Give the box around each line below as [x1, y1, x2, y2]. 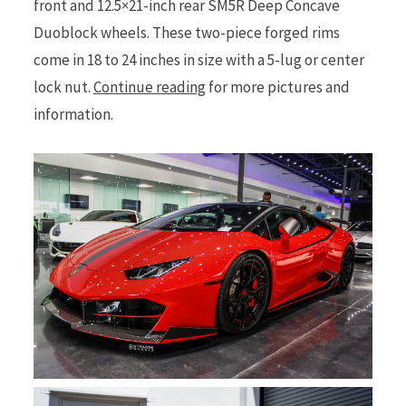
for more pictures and [206, 77, 350, 98]
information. [34, 104, 113, 125]
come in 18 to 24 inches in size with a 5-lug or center [34, 50, 364, 71]
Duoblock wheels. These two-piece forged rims [34, 23, 340, 43]
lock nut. [34, 77, 93, 98]
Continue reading [93, 77, 206, 98]
